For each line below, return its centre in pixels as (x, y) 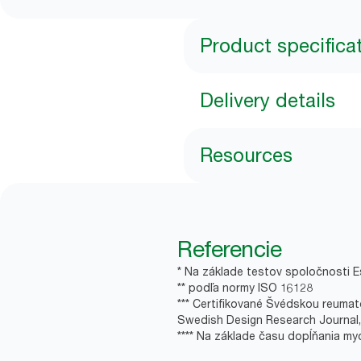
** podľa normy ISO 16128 (245, 287)
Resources (246, 155)
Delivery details (268, 100)
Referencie (229, 249)
